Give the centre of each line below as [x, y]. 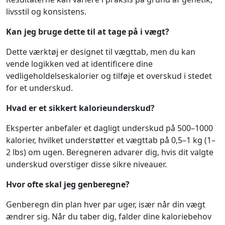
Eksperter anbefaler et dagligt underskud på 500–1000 [109, 128]
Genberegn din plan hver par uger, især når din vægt [106, 204]
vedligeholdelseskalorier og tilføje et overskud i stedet [109, 76]
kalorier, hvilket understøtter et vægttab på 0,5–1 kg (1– [111, 140]
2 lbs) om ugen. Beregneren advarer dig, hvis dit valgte [110, 152]
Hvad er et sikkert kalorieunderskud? [80, 108]
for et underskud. [39, 88]
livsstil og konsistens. [46, 12]
